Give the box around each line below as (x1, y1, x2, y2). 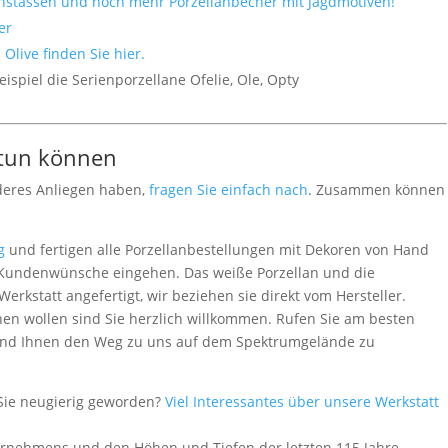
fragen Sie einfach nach (149, 179, 309, 199)
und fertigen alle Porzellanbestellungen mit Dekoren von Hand (5, 239, 430, 259)
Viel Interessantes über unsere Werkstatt (161, 391, 440, 411)
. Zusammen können (308, 179, 446, 199)
